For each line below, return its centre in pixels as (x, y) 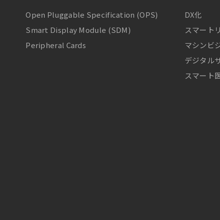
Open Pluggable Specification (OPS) (92, 14)
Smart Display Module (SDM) (78, 29)
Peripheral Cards (56, 45)
